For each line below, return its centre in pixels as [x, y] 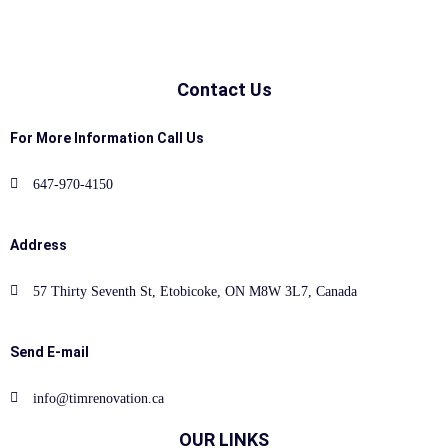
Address [38, 244]
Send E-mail [49, 351]
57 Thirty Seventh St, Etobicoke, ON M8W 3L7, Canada [194, 291]
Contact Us [224, 89]
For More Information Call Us [107, 137]
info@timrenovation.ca [98, 398]
